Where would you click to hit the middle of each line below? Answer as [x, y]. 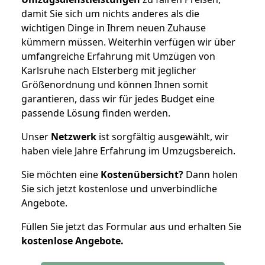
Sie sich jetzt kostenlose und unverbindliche [119, 188]
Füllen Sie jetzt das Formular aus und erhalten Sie [131, 226]
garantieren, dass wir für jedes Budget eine [118, 98]
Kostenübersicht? [142, 174]
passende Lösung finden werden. [96, 113]
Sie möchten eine [61, 174]
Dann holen [211, 174]
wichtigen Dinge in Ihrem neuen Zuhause [114, 28]
